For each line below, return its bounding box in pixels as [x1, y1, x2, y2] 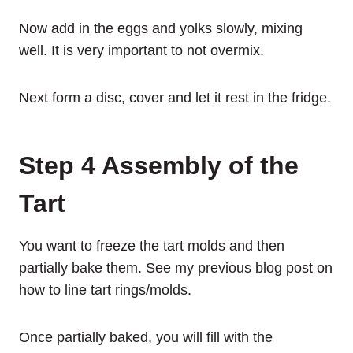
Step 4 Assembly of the [19, 150, 299, 180]
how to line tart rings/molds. [19, 281, 191, 298]
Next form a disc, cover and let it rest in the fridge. [19, 89, 331, 106]
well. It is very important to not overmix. [19, 42, 264, 58]
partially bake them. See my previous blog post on [19, 259, 333, 276]
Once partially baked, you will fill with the [19, 329, 273, 345]
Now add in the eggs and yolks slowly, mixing [19, 20, 303, 36]
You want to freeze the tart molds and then [19, 237, 284, 254]
